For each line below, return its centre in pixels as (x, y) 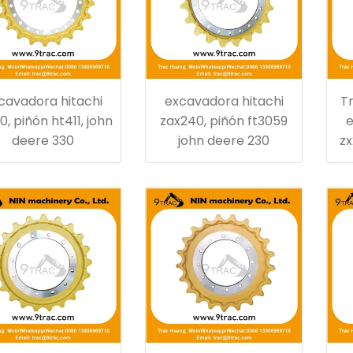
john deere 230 (224, 141)
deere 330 (43, 141)
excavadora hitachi (224, 101)
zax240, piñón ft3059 (224, 121)
